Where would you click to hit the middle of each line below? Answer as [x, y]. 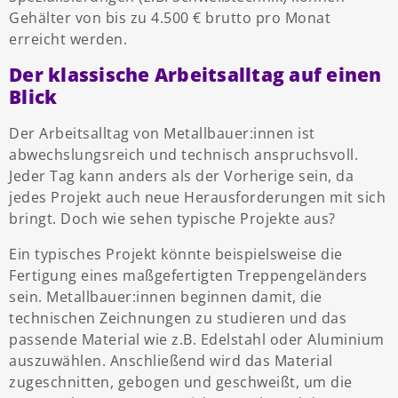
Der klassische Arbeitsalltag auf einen [195, 75]
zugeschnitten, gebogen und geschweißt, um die [181, 382]
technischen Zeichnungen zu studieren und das [178, 318]
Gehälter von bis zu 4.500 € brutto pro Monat [170, 18]
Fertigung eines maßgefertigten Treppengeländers [188, 276]
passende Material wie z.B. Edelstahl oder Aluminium [197, 340]
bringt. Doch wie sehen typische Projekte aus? [172, 219]
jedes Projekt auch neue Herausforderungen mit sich [197, 198]
